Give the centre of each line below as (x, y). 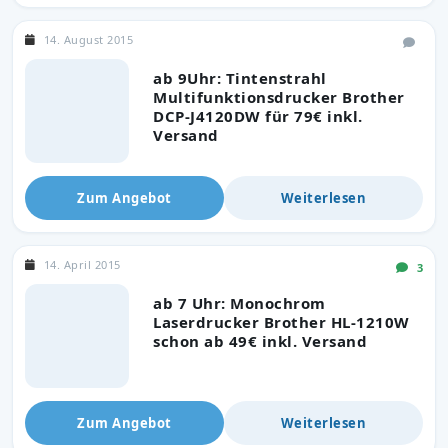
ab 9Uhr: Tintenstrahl (240, 77)
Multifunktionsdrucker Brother (279, 96)
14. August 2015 (88, 39)
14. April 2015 (82, 264)
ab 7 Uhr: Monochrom (239, 302)
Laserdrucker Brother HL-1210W (281, 321)
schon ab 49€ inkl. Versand (260, 340)
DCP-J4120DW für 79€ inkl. (258, 115)
